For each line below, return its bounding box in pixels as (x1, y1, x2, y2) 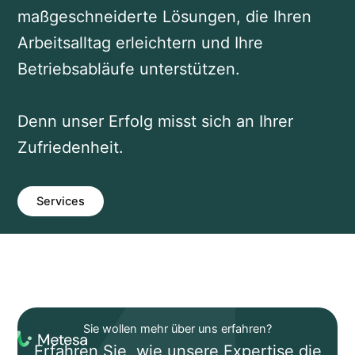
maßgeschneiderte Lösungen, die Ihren (17, 7, 311, 27)
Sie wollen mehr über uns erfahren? (83, 321, 272, 336)
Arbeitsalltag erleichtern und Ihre (17, 33, 263, 53)
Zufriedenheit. (17, 138, 124, 158)
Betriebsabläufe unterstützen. (17, 59, 250, 79)
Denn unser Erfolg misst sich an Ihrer (17, 112, 293, 132)
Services (36, 194, 85, 209)
